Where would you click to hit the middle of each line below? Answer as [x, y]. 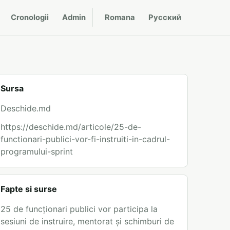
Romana [120, 17]
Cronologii [30, 17]
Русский [165, 17]
